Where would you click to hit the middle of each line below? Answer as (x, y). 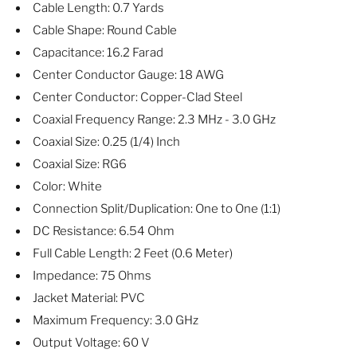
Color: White (67, 186)
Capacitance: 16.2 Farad (98, 52)
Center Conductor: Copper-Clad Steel (137, 97)
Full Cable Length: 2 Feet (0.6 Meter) (133, 253)
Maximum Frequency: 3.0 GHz (116, 320)
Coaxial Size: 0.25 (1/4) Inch (106, 141)
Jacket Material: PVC (89, 298)
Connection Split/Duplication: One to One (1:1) (157, 208)
